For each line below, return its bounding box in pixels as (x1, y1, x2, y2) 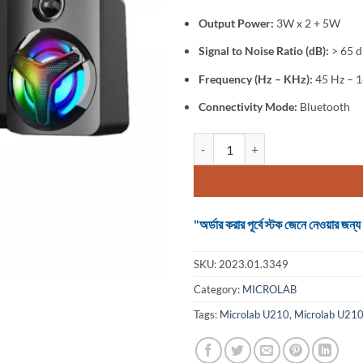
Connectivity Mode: (198, 100, 297, 114)
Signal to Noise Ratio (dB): (198, 44, 329, 58)
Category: (194, 282, 242, 296)
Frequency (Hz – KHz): (198, 71, 315, 86)
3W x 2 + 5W (275, 15, 340, 30)
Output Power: (198, 15, 274, 30)
